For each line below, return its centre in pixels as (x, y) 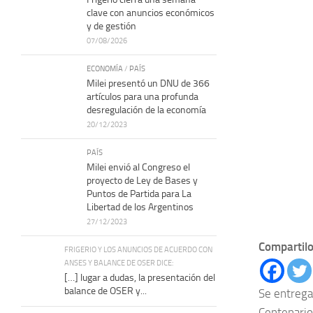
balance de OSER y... (105, 291)
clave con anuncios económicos (151, 13)
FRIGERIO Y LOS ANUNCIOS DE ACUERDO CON (138, 249)
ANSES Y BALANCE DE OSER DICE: (119, 262)
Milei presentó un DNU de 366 (148, 83)
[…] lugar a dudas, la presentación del (140, 277)
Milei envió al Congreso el (138, 167)
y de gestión (111, 26)
